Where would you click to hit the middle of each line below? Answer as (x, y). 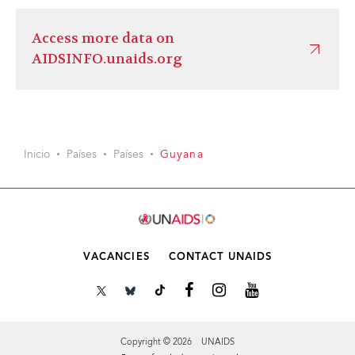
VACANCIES (116, 257)
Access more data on (103, 38)
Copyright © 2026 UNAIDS (177, 343)
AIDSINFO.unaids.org (107, 59)
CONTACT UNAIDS (220, 257)
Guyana (182, 155)
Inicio (37, 155)
